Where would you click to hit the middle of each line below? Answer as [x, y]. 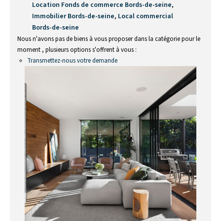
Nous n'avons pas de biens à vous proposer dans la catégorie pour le [109, 39]
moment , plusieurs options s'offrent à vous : [77, 50]
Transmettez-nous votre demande [72, 61]
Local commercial [146, 16]
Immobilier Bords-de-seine [73, 16]
